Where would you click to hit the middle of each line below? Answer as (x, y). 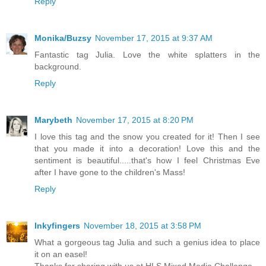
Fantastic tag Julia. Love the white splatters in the (147, 54)
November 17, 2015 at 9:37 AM (154, 38)
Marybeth (53, 120)
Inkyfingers (57, 225)
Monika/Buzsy (63, 38)
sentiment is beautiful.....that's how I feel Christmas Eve (147, 160)
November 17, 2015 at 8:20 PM (135, 120)
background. (58, 66)
